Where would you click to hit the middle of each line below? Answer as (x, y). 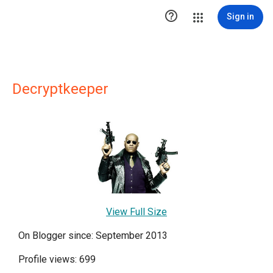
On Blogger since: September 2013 (93, 236)
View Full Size (136, 212)
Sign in (240, 16)
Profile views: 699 (57, 260)
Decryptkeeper (60, 89)
